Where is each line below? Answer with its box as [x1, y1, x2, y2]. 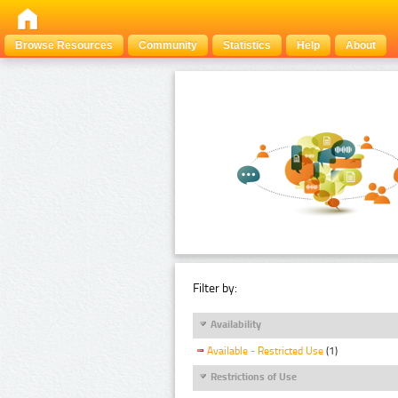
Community [139, 39, 197, 52]
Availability [211, 317, 261, 330]
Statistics [223, 39, 271, 52]
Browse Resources [15, 39, 113, 52]
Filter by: [193, 280, 237, 296]
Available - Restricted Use [207, 345, 323, 358]
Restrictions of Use [211, 370, 297, 383]
